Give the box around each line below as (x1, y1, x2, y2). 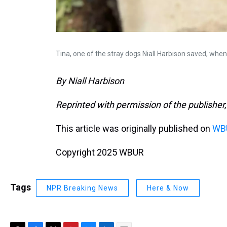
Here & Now (147, 183, 189, 192)
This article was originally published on (56, 123, 212, 134)
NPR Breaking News (47, 183, 118, 192)
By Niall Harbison (56, 75, 124, 86)
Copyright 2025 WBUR (56, 146, 144, 158)
